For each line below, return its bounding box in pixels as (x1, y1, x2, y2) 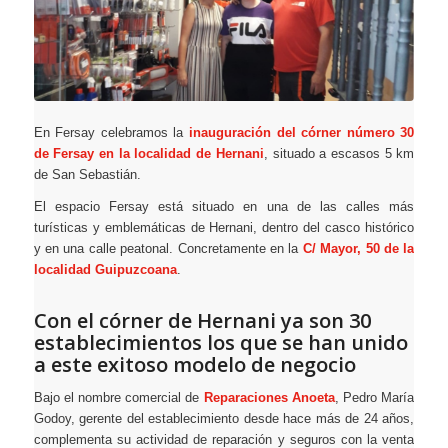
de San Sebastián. (33, 167, 141, 183)
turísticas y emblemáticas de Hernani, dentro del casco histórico (33, 220, 415, 236)
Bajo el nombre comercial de (33, 390, 204, 406)
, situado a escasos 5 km (263, 146, 415, 162)
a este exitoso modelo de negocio (33, 351, 356, 379)
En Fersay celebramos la (33, 125, 184, 141)
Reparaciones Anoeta (203, 390, 335, 406)
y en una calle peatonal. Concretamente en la (33, 241, 303, 257)
